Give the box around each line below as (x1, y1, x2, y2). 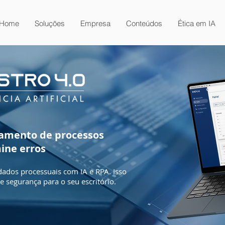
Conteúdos (126, 19, 162, 28)
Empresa (80, 19, 110, 28)
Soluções (35, 19, 65, 28)
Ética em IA (178, 19, 215, 28)
